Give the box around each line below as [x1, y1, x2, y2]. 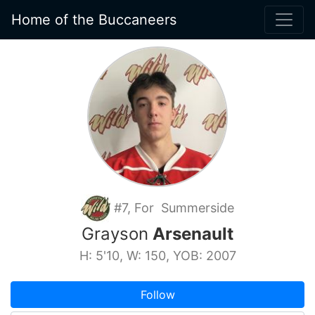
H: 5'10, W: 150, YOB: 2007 [79, 248, 236, 263]
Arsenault [148, 224, 233, 244]
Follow [140, 288, 175, 302]
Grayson [82, 224, 148, 244]
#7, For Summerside [110, 200, 234, 215]
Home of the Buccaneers [11, 11, 176, 28]
